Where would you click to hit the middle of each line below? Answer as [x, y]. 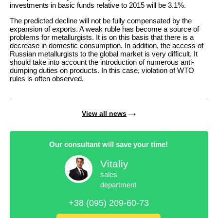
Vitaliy [114, 163]
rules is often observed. [47, 78]
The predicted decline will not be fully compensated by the [101, 20]
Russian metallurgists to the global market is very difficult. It [104, 54]
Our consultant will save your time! [109, 144]
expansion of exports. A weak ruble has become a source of [104, 29]
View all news [104, 113]
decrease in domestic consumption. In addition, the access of [107, 45]
